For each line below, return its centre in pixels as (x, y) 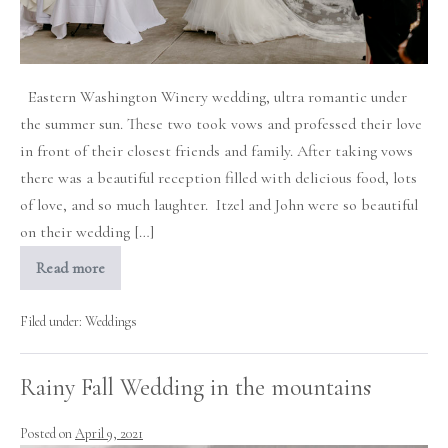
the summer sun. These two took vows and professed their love (221, 123)
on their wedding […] (87, 231)
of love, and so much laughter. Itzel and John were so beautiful (219, 204)
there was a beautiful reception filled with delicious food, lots (218, 177)
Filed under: (51, 321)
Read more (70, 267)
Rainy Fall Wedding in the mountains (195, 387)
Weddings (111, 321)
